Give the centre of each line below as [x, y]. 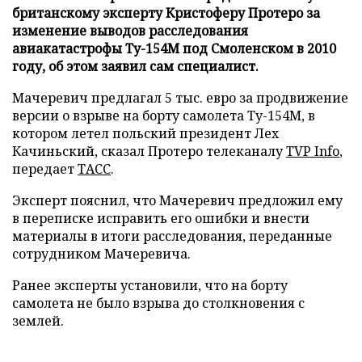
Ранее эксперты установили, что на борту [150, 285]
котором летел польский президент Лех [145, 133]
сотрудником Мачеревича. [101, 253]
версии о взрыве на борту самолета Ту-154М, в [164, 115]
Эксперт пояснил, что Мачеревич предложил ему [177, 200]
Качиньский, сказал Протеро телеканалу [149, 151]
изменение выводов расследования [130, 30]
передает [45, 168]
